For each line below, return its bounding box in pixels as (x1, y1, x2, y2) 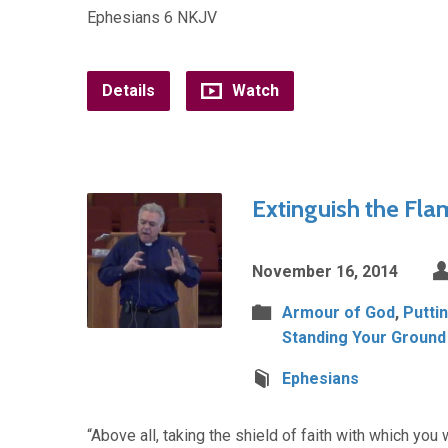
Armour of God (282, 303, 395, 322)
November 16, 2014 (252, 262, 398, 281)
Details (102, 81, 155, 100)
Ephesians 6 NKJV (87, 8, 217, 27)
